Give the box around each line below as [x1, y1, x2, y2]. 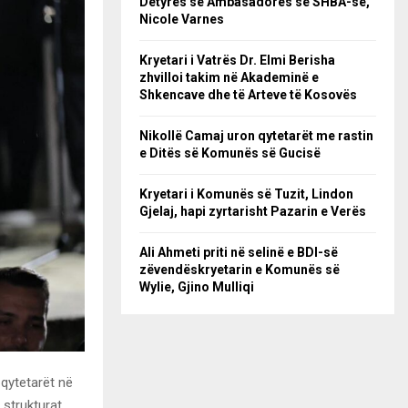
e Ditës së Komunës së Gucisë [139, 146, 321, 160]
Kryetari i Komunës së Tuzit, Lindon [139, 187, 353, 201]
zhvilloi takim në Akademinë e [139, 70, 319, 85]
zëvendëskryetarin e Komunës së [139, 262, 340, 277]
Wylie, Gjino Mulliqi [139, 280, 254, 294]
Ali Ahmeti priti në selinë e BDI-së [139, 245, 338, 260]
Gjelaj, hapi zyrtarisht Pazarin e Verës [139, 204, 366, 219]
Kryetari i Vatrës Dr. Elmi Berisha [139, 53, 335, 67]
